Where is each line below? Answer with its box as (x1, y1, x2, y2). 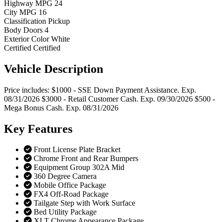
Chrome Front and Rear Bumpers (34, 154, 138, 163)
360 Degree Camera (34, 172, 97, 181)
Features (28, 122, 72, 135)
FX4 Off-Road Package (34, 190, 109, 199)
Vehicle (4, 62, 44, 75)
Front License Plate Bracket (34, 145, 120, 154)
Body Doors (4, 25, 43, 34)
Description (44, 62, 103, 75)
